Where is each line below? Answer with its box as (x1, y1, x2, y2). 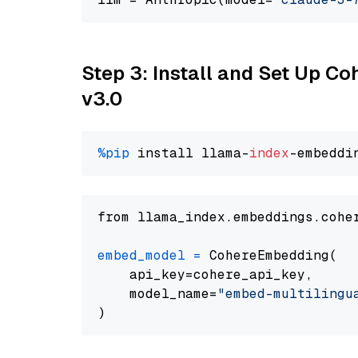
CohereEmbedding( (201, 247, 337, 264)
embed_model (97, 247, 185, 264)
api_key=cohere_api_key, (97, 266, 313, 283)
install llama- (129, 145, 249, 161)
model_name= (97, 285, 217, 302)
